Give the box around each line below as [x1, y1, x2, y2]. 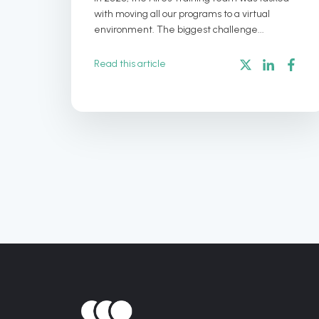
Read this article [94, 57, 166, 70]
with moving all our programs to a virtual [94, 7, 270, 20]
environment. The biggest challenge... [94, 23, 264, 36]
